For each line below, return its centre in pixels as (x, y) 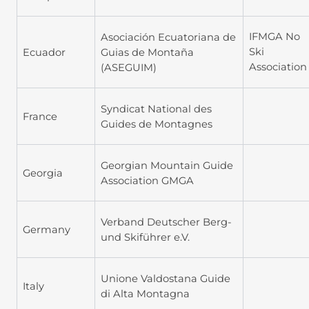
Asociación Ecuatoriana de (168, 37)
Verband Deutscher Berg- (166, 222)
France (40, 116)
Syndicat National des (156, 109)
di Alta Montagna (145, 293)
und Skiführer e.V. (145, 237)
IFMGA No (275, 37)
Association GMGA (147, 180)
